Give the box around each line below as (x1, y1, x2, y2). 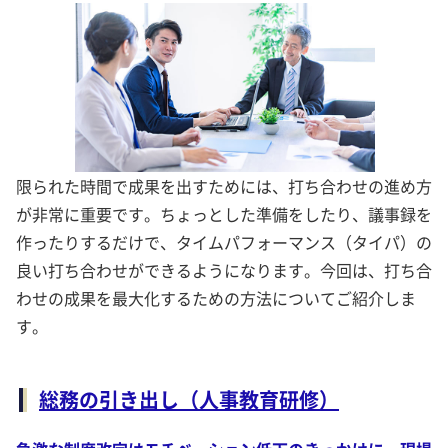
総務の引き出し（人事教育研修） (39, 384, 339, 414)
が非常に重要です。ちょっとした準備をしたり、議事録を (16, 201, 432, 226)
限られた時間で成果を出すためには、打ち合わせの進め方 (16, 173, 432, 198)
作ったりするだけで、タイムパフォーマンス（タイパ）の (16, 229, 432, 254)
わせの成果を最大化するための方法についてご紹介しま (16, 285, 416, 310)
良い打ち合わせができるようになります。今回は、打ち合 (16, 257, 432, 282)
